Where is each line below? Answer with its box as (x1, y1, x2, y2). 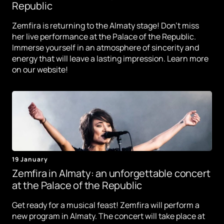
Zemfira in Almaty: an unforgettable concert (12, 166, 210, 180)
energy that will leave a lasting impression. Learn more (12, 53, 208, 64)
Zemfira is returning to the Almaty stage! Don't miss (12, 20, 199, 31)
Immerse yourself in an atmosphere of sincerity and (12, 42, 199, 53)
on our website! (12, 64, 68, 75)
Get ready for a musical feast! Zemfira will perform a (12, 199, 199, 211)
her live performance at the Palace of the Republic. (12, 31, 196, 42)
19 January (12, 155, 48, 164)
